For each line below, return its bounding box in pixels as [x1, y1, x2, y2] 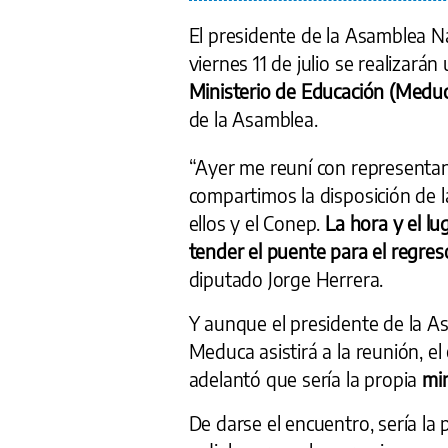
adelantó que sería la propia [188, 366, 422, 391]
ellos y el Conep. [188, 210, 326, 235]
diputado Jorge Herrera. [188, 266, 384, 291]
